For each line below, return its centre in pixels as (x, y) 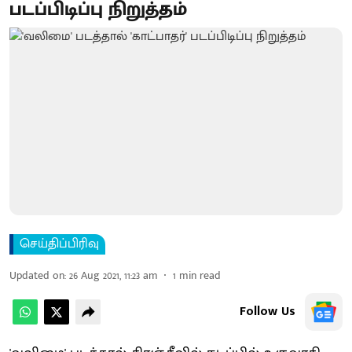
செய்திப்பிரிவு (59, 244)
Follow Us (268, 311)
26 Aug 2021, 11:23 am (114, 275)
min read (200, 275)
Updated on (37, 275)
